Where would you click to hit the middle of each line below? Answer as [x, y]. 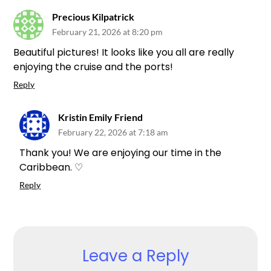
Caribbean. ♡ [51, 167]
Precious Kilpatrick [93, 16]
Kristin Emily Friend [101, 117]
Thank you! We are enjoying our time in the [121, 152]
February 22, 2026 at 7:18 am [113, 132]
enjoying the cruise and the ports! [93, 67]
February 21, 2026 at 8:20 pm [108, 31]
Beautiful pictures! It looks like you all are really [124, 52]
